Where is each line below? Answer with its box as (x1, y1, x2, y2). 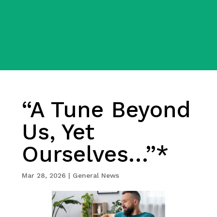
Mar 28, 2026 (21, 171, 66, 179)
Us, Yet (21, 118, 94, 145)
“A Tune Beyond (21, 96, 191, 123)
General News (72, 171, 119, 179)
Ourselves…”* (21, 140, 169, 167)
